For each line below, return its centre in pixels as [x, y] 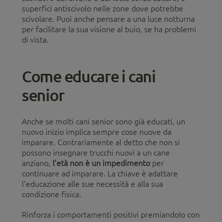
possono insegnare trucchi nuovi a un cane [96, 153]
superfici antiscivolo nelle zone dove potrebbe [103, 9]
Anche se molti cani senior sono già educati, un [104, 122]
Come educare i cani [89, 76]
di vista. [35, 40]
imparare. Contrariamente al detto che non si [101, 142]
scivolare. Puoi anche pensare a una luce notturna [108, 19]
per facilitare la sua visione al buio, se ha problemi [109, 29]
